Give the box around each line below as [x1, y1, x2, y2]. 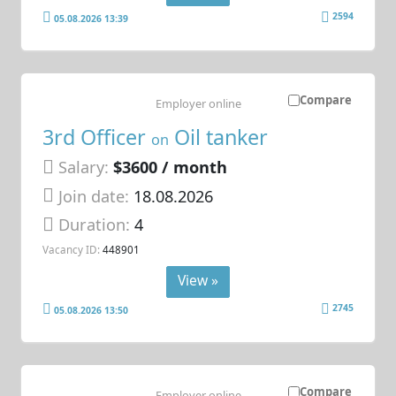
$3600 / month [113, 156, 228, 179]
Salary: [58, 156, 110, 179]
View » [178, 270, 218, 291]
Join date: [58, 185, 130, 207]
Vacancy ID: [42, 241, 101, 256]
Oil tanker [169, 123, 269, 152]
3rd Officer [42, 123, 152, 152]
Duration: [58, 214, 135, 236]
